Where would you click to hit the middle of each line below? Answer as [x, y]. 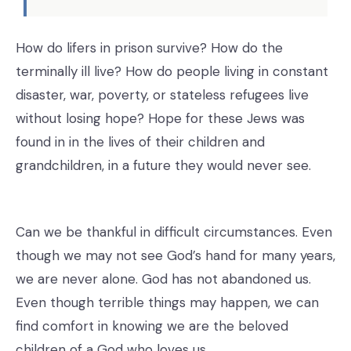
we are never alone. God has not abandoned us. [163, 279]
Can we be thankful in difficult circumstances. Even [174, 232]
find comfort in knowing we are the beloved [152, 326]
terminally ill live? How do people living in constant [172, 71]
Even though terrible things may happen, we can [167, 302]
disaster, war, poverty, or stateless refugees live [162, 94]
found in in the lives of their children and [140, 141]
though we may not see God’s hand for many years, [175, 255]
